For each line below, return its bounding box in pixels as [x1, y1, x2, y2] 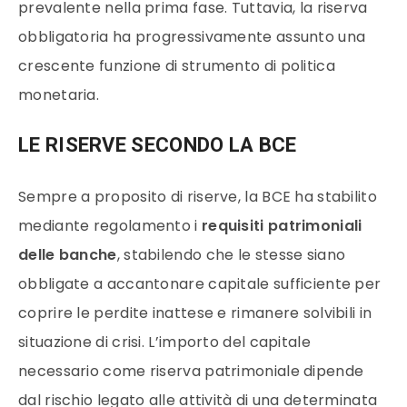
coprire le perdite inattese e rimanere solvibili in [18, 302, 372, 323]
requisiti [201, 214, 264, 236]
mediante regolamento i [18, 214, 202, 236]
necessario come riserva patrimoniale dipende [18, 360, 364, 382]
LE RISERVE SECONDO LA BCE [18, 134, 297, 157]
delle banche [18, 243, 117, 265]
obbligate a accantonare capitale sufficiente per [18, 273, 382, 294]
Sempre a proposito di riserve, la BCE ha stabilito [18, 185, 377, 207]
